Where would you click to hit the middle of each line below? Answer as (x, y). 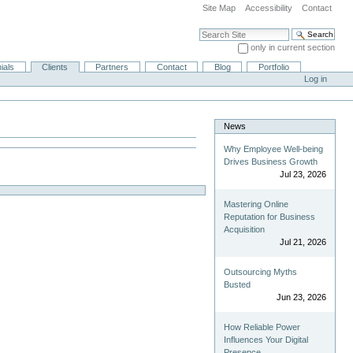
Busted (238, 285)
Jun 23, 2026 (301, 297)
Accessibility (268, 8)
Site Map (219, 8)
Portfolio (273, 67)
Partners (112, 67)
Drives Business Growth (271, 162)
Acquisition (245, 230)
